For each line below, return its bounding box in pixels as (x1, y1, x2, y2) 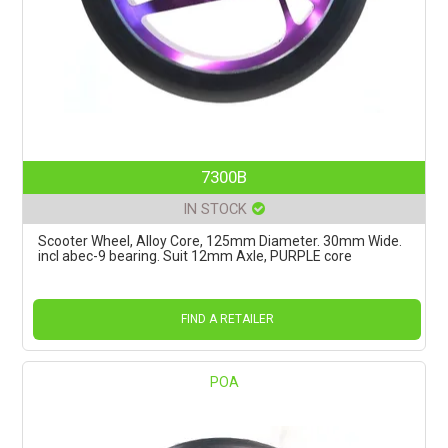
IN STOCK (183, 199, 247, 218)
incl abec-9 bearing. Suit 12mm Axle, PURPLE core (38, 247, 353, 264)
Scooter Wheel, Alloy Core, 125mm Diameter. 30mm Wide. (38, 232, 403, 249)
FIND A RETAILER (180, 311, 274, 326)
